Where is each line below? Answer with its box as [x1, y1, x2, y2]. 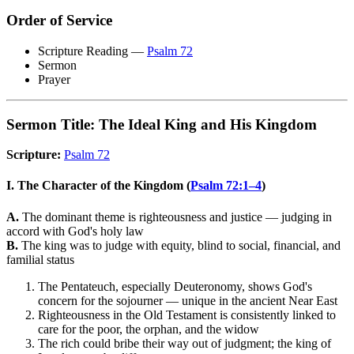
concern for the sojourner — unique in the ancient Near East [38, 293, 337, 307]
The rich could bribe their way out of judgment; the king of [38, 336, 331, 350]
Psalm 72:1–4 [190, 179, 262, 193]
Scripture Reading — [38, 43, 147, 58]
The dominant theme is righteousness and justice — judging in [19, 209, 332, 224]
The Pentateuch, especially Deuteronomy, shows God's [38, 279, 312, 293]
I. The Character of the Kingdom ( [6, 179, 190, 193]
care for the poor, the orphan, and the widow [38, 322, 259, 336]
